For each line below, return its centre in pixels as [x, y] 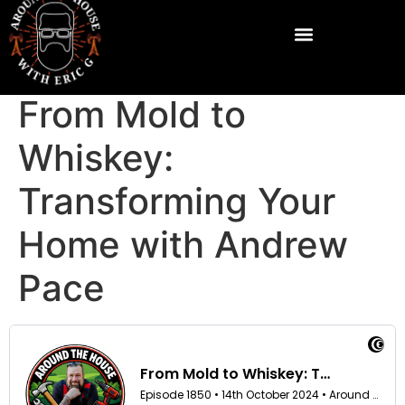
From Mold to [132, 114]
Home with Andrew [183, 245]
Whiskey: [96, 158]
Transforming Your [177, 201]
